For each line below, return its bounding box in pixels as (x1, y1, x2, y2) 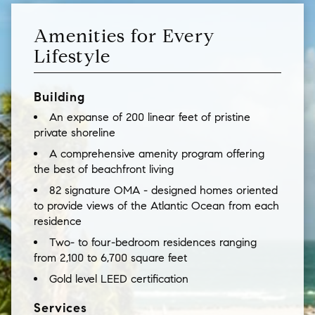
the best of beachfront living (34, 162, 174, 176)
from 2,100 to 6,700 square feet (34, 251, 187, 265)
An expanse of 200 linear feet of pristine (49, 110, 250, 124)
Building (34, 89, 86, 105)
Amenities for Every (34, 25, 216, 48)
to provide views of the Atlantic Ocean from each (34, 199, 279, 213)
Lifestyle (34, 45, 111, 68)
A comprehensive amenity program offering (49, 147, 264, 161)
